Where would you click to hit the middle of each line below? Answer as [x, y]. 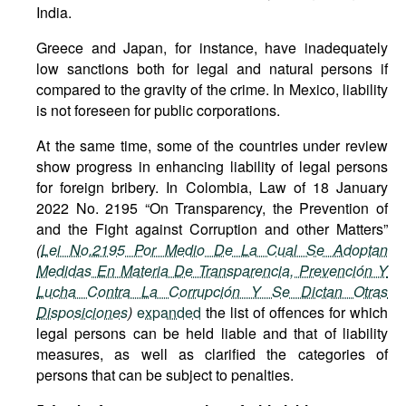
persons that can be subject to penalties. [165, 375]
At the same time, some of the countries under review [212, 145]
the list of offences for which [295, 312]
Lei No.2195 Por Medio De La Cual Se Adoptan [214, 250]
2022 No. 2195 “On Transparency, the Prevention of [212, 208]
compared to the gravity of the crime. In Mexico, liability [212, 89]
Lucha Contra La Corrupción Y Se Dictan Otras [212, 291]
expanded [169, 312]
